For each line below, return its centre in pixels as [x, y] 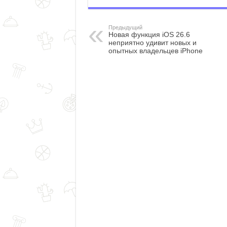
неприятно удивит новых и [152, 43]
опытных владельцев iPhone [155, 51]
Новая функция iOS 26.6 [149, 34]
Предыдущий [125, 27]
